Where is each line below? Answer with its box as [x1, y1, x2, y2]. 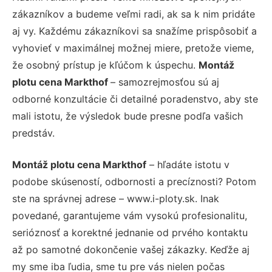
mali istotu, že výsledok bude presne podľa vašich [12, 109, 243, 122]
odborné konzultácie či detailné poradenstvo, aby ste [12, 92, 258, 105]
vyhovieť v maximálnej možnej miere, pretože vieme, [12, 41, 254, 54]
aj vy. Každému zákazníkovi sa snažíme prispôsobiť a [12, 24, 257, 37]
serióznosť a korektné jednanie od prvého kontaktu [12, 226, 248, 239]
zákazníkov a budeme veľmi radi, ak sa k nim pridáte [12, 7, 255, 20]
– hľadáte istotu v [146, 158, 229, 171]
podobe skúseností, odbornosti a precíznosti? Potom [12, 175, 256, 188]
